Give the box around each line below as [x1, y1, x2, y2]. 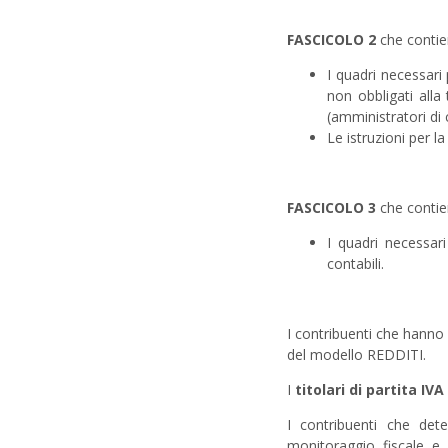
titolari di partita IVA [295, 380, 444, 399]
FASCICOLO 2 [287, 30, 376, 49]
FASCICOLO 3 [287, 198, 380, 217]
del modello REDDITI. [287, 345, 426, 364]
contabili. [327, 254, 384, 273]
